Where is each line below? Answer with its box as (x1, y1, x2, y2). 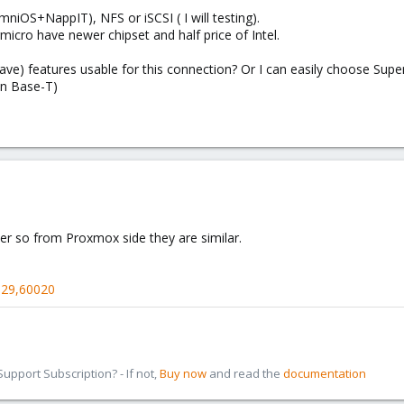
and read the (207, 365, 283, 381)
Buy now (160, 365, 207, 381)
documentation (283, 365, 366, 381)
